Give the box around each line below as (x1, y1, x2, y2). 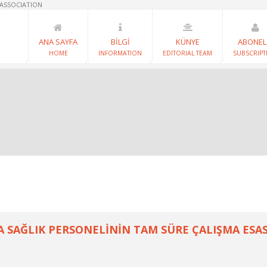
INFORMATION (98, 49, 142, 57)
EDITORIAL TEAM (163, 49, 212, 57)
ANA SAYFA (39, 36, 77, 47)
